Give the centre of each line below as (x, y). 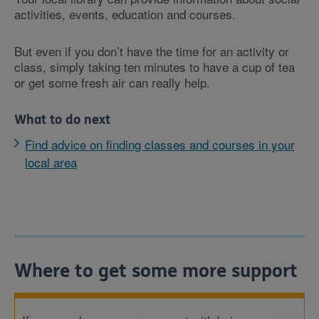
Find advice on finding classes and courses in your (160, 144)
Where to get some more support (156, 271)
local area (51, 162)
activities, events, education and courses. (125, 14)
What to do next (62, 120)
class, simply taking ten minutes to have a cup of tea (155, 67)
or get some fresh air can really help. (112, 82)
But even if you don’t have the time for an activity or (152, 51)
